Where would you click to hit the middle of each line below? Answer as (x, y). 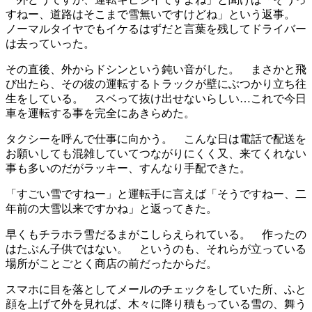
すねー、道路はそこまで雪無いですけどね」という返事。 (156, 14)
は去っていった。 (50, 43)
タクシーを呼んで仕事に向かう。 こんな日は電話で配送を (156, 139)
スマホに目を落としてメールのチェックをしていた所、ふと (156, 289)
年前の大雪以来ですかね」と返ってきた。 (111, 208)
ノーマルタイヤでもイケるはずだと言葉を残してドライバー (156, 29)
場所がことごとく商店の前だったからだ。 (111, 263)
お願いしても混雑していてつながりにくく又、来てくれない (156, 153)
